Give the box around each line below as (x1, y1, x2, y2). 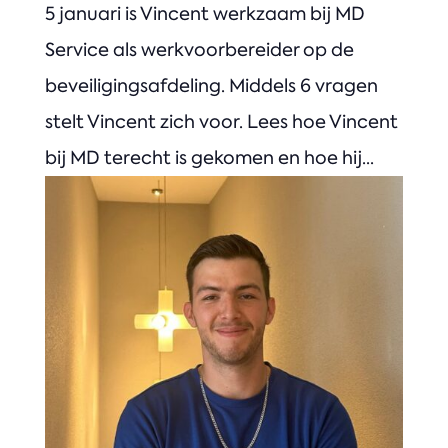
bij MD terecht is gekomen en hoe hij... (44, 145, 374, 170)
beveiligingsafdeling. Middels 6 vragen (44, 73, 378, 98)
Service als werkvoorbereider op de (44, 37, 354, 62)
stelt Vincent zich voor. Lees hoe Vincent (44, 109, 398, 134)
